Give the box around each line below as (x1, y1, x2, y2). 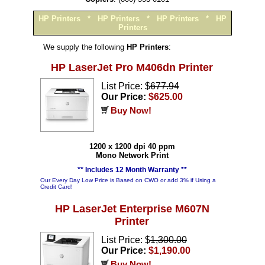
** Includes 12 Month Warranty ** (77, 166, 187, 174)
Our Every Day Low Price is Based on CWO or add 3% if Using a (40, 177, 216, 183)
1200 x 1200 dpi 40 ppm (89, 142, 175, 151)
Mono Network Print (95, 151, 169, 160)
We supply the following (43, 43, 127, 51)
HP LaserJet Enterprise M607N (54, 203, 209, 215)
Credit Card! (40, 183, 73, 190)
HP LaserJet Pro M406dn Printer (51, 62, 213, 73)
